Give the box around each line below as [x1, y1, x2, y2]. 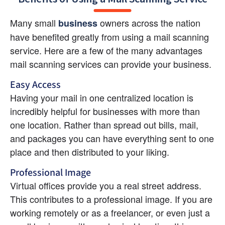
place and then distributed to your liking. [10, 145, 169, 158]
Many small [10, 16, 58, 29]
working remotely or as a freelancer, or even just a [10, 205, 210, 219]
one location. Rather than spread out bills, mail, [10, 118, 198, 131]
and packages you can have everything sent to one [10, 131, 214, 145]
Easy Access [10, 77, 61, 92]
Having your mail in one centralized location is [10, 90, 193, 104]
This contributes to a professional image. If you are [10, 192, 212, 205]
